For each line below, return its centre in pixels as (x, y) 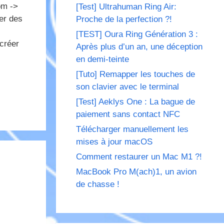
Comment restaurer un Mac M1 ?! (139, 157)
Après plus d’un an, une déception (139, 47)
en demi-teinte (102, 59)
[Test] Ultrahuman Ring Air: (126, 7)
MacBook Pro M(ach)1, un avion (136, 172)
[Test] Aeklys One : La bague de (135, 102)
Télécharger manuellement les (132, 129)
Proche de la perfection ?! (124, 19)
